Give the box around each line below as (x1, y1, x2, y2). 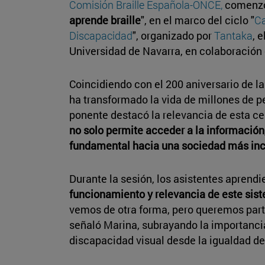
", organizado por (132, 28, 214, 43)
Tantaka (214, 28, 253, 43)
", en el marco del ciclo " (141, 12, 254, 27)
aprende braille (69, 12, 141, 27)
